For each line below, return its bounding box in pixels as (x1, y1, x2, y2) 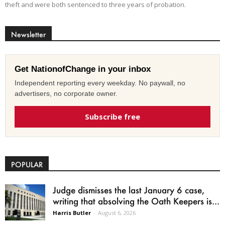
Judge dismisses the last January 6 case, (53, 184, 204, 195)
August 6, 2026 (98, 208, 136, 216)
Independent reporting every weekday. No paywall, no (15, 78, 185, 87)
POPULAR (11, 159, 43, 169)
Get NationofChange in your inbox (15, 64, 151, 74)
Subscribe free (85, 111, 140, 122)
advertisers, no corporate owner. (15, 89, 118, 97)
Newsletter (11, 29, 46, 39)
